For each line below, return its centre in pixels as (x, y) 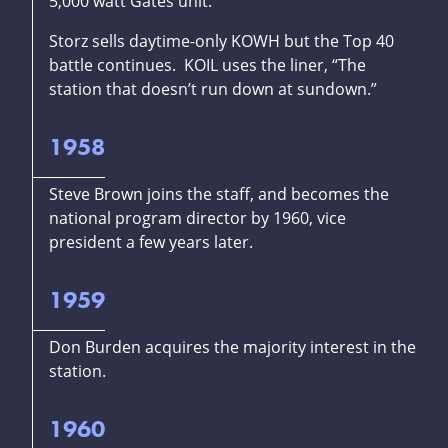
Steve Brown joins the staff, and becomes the (219, 194)
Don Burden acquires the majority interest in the (232, 347)
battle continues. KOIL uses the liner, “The (207, 65)
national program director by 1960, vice (197, 218)
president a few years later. (151, 242)
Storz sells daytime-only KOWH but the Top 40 (221, 41)
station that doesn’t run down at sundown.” (213, 89)
